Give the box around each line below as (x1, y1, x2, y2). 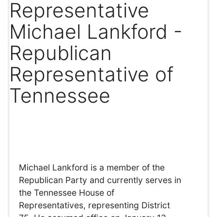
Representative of (9, 62, 174, 86)
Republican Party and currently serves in (19, 175, 182, 186)
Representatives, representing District (19, 200, 170, 211)
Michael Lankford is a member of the (19, 162, 165, 173)
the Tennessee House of (19, 187, 115, 198)
